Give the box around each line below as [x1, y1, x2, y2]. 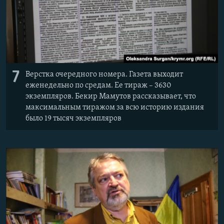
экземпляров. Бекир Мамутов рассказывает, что [25, 92, 196, 100]
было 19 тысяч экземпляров [25, 114, 121, 122]
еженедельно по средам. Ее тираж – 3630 [25, 81, 171, 89]
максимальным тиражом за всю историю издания [25, 103, 204, 111]
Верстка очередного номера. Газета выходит [25, 70, 183, 78]
